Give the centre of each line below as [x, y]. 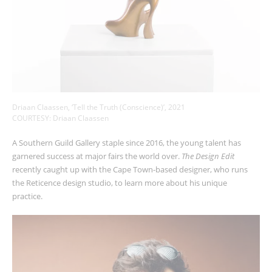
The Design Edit [208, 156]
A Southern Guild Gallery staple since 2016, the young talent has [127, 142]
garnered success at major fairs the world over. [97, 156]
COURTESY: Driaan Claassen [60, 118]
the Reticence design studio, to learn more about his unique [120, 182]
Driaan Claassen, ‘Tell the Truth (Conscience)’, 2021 [99, 107]
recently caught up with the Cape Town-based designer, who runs [130, 169]
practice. [28, 196]
